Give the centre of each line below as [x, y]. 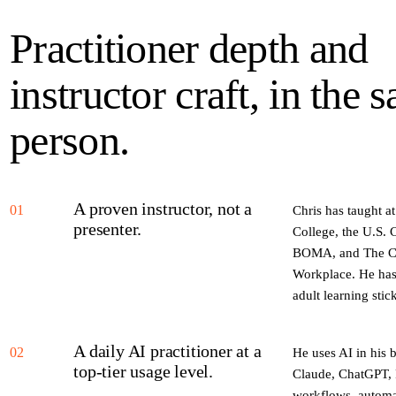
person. [70, 140]
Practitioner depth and [189, 48]
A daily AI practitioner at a [168, 350]
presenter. [108, 228]
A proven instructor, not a [163, 208]
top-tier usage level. [143, 371]
